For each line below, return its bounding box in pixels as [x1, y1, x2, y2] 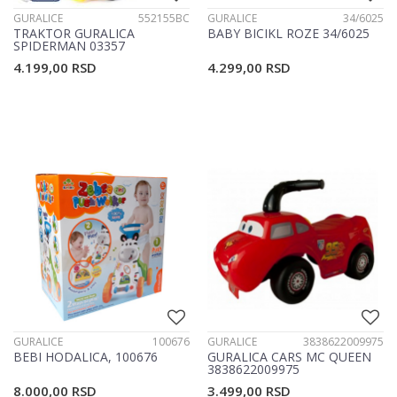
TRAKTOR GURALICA [13, 25, 135, 43]
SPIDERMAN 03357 [13, 37, 125, 55]
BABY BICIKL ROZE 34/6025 [207, 25, 370, 43]
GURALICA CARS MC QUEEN [207, 348, 371, 366]
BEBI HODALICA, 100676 [13, 348, 158, 366]
